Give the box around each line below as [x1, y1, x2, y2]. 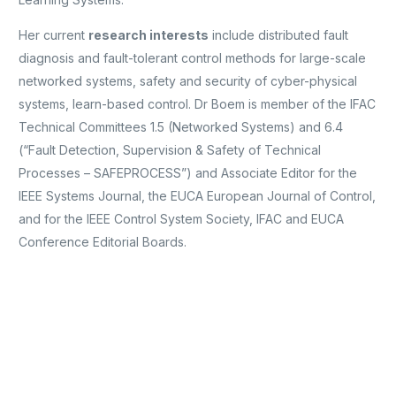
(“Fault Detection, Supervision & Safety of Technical [19, 141, 322, 157]
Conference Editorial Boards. [19, 233, 187, 249]
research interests [88, 27, 209, 42]
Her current [19, 27, 89, 42]
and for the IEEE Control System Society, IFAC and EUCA [19, 210, 345, 226]
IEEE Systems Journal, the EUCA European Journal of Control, [19, 187, 377, 203]
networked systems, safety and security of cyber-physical [19, 72, 358, 88]
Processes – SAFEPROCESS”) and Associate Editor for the [19, 164, 358, 180]
